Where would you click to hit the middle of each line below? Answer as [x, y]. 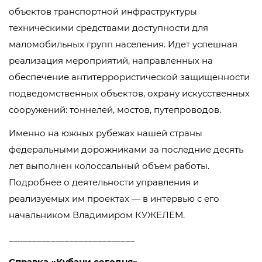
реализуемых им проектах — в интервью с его [114, 199]
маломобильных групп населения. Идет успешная [123, 44]
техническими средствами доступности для [108, 28]
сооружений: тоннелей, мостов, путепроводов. [115, 110]
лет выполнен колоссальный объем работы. [109, 166]
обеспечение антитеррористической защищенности [129, 77]
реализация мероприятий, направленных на [111, 61]
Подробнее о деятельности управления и [104, 182]
